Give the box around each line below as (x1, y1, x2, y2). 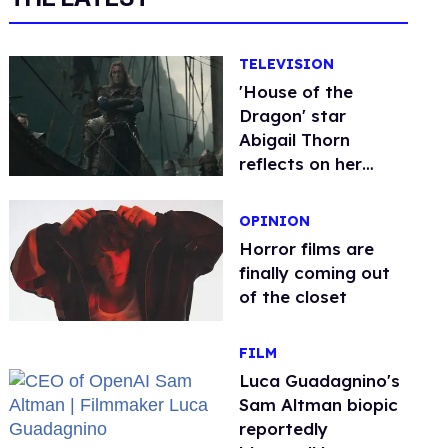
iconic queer (239, 177, 342, 199)
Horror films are (239, 237, 375, 259)
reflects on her (239, 153, 363, 175)
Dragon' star (239, 105, 347, 127)
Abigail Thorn (239, 129, 351, 151)
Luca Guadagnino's (239, 369, 401, 391)
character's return (239, 201, 394, 223)
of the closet (239, 285, 348, 307)
